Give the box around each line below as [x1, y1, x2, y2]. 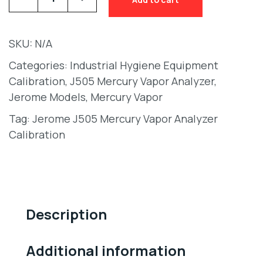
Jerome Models [9, 90, 86, 104]
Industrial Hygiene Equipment [70, 58, 218, 73]
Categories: [9, 58, 68, 73]
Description [25, 204, 107, 224]
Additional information [25, 241, 186, 261]
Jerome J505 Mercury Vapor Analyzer [32, 112, 218, 126]
